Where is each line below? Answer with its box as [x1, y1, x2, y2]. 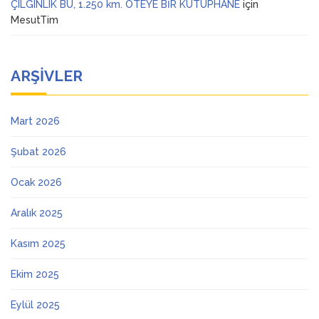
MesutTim [11, 14, 58, 26]
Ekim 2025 [11, 268, 59, 281]
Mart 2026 [11, 115, 60, 127]
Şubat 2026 [11, 146, 66, 158]
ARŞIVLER [11, 67, 83, 85]
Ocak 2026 [11, 177, 62, 189]
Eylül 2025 [11, 299, 60, 311]
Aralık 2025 [11, 207, 63, 219]
